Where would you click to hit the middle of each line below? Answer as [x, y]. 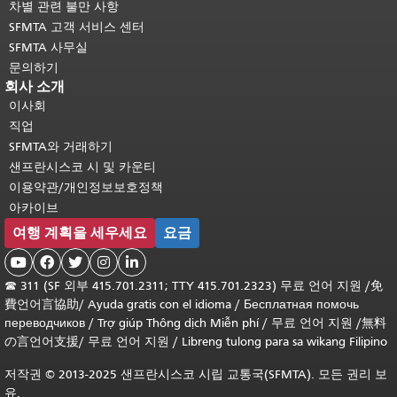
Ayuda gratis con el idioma [161, 304]
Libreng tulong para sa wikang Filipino [284, 342]
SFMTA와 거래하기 [61, 147]
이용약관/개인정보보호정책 [86, 187]
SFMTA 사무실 [48, 47]
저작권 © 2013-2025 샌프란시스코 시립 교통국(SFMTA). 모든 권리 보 [196, 374]
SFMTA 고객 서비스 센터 [77, 27]
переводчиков [47, 323]
